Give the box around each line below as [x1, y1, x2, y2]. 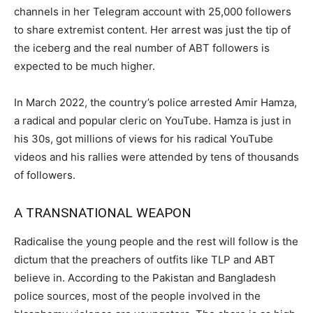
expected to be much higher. [14, 59, 155, 73]
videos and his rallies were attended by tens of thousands [14, 150, 299, 163]
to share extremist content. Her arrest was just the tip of [14, 22, 291, 36]
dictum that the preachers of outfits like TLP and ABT [14, 252, 275, 266]
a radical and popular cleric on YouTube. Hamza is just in [14, 113, 291, 127]
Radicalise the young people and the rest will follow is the [14, 234, 298, 248]
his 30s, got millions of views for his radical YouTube [14, 131, 273, 145]
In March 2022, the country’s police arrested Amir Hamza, [14, 95, 297, 109]
